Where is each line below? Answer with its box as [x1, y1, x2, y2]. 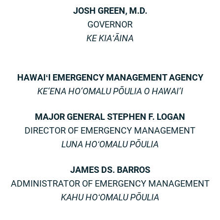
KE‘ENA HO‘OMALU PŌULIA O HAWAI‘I [37, 86, 183, 97]
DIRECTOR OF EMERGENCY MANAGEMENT [25, 125, 195, 136]
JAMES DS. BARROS [70, 165, 150, 175]
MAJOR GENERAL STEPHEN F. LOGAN [35, 111, 185, 122]
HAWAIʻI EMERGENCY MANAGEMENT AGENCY [17, 72, 203, 83]
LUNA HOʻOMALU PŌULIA [61, 139, 159, 150]
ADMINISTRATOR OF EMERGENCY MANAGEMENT [10, 178, 210, 189]
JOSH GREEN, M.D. [73, 5, 147, 16]
